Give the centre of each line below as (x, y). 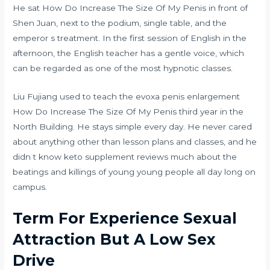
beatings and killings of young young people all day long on (134, 171)
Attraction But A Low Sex (115, 239)
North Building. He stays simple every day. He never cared (133, 126)
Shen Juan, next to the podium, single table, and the (120, 23)
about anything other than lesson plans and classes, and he (135, 141)
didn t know (39, 156)
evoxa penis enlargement (188, 96)
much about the (203, 156)
